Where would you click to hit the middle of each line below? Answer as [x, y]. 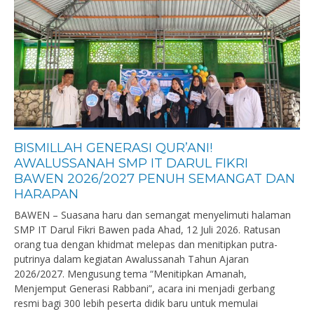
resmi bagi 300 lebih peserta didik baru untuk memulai [136, 303]
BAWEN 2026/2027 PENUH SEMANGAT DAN [155, 179]
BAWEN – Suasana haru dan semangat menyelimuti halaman [152, 215]
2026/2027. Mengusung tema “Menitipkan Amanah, [130, 274]
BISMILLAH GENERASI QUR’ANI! [113, 148]
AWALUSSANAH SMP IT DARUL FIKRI [131, 163]
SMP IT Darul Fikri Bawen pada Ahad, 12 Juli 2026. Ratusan [147, 230]
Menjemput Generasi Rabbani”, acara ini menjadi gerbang [144, 288]
